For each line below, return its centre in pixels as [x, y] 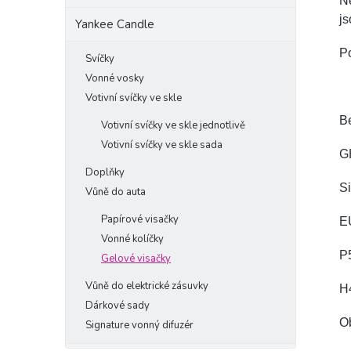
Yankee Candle [115, 24]
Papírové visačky [140, 219]
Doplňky [105, 172]
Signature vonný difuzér [139, 325]
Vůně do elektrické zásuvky [147, 286]
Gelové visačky [136, 259]
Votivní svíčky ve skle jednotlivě [173, 125]
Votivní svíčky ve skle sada [162, 145]
